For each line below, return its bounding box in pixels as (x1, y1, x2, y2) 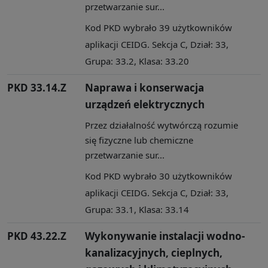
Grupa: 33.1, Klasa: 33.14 (85, 203, 189, 215)
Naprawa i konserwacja (85, 80, 204, 95)
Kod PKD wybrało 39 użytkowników (85, 21, 232, 33)
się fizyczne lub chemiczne (85, 133, 193, 146)
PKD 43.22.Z (7, 229, 66, 243)
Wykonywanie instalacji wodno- (85, 229, 245, 243)
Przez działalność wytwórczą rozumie (85, 118, 238, 131)
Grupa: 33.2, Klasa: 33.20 (85, 54, 189, 67)
